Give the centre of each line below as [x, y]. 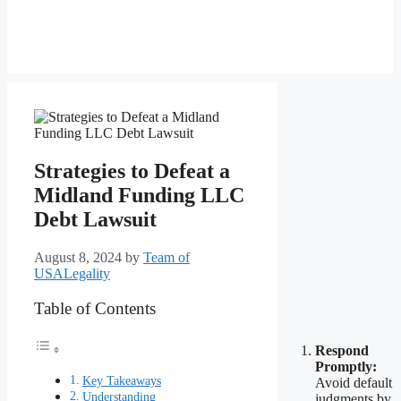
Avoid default [354, 383]
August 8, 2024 [78, 258]
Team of [166, 258]
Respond [342, 351]
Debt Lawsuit [95, 220]
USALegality [72, 274]
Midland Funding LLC [139, 196]
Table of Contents [95, 309]
